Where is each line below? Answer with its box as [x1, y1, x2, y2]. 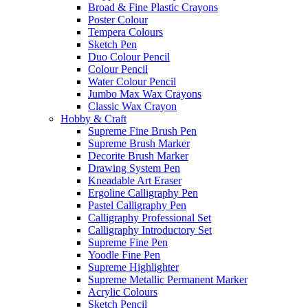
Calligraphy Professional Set [88, 212, 211, 223]
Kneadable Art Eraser [88, 175, 181, 186]
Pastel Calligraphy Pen [88, 199, 186, 211]
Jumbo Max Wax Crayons [88, 88, 201, 100]
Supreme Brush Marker [88, 137, 190, 149]
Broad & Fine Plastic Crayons [88, 1, 218, 13]
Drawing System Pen [88, 162, 180, 174]
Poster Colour [88, 14, 148, 25]
